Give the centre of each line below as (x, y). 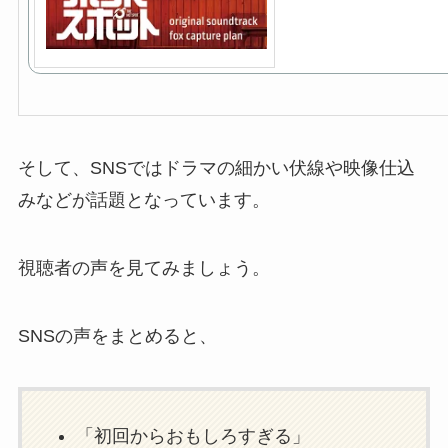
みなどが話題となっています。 (143, 199)
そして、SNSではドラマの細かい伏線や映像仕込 (216, 167)
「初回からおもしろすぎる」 (192, 435)
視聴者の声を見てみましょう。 (143, 267)
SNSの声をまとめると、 (117, 335)
